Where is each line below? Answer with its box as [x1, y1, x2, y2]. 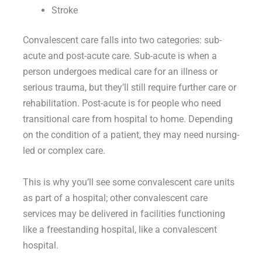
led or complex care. [22, 145, 105, 157]
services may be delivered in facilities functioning [22, 208, 225, 219]
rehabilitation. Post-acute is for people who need [22, 98, 221, 109]
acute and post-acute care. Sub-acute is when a [22, 50, 217, 62]
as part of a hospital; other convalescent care [22, 192, 208, 204]
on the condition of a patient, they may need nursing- [22, 129, 239, 141]
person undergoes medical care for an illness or [22, 66, 218, 78]
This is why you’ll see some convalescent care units [22, 176, 235, 188]
